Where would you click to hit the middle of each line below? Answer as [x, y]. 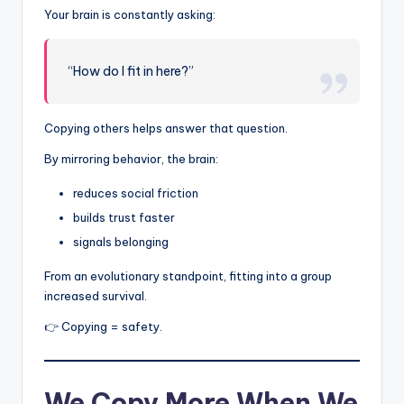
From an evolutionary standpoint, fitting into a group [188, 276]
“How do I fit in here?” [132, 72]
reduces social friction [136, 193]
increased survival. [96, 296]
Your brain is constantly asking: [130, 15]
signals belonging [121, 242]
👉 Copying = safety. [103, 327]
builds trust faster [124, 218]
